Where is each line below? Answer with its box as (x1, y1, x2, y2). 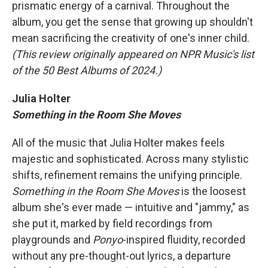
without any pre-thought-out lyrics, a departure (12, 249, 231, 262)
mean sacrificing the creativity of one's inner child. (12, 32, 249, 44)
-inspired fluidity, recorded (123, 233, 245, 246)
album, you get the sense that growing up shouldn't (12, 16, 253, 28)
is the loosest (179, 185, 246, 197)
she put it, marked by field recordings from (12, 217, 212, 230)
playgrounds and (12, 233, 93, 246)
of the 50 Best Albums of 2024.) (12, 64, 162, 77)
